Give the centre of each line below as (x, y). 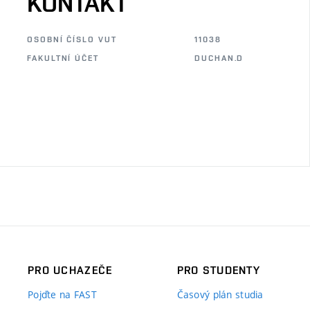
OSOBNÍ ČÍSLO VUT (72, 39)
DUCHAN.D (219, 58)
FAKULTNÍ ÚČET (63, 58)
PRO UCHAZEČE (70, 270)
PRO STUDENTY (219, 270)
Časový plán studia (220, 294)
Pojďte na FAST (62, 294)
